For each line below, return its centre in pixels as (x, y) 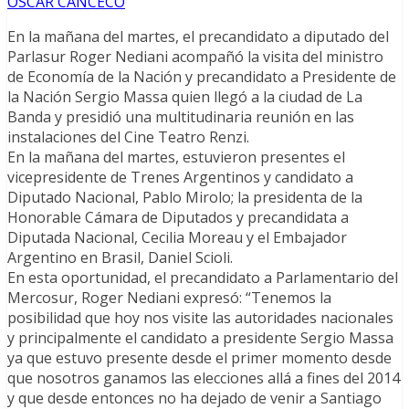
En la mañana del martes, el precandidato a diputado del (198, 36)
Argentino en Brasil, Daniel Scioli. (120, 257)
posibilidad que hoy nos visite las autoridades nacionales (200, 317)
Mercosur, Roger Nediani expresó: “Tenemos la (169, 297)
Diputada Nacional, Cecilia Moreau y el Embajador (177, 237)
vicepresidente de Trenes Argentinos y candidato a (180, 177)
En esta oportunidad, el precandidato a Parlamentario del (203, 277)
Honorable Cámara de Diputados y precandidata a (178, 217)
